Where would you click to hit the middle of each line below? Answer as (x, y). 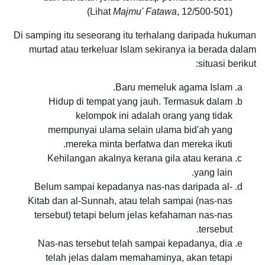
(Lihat (100, 11)
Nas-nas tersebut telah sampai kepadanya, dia (135, 243)
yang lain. (213, 172)
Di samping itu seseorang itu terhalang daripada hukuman (135, 35)
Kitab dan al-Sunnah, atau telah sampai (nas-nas (130, 201)
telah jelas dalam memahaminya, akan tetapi (139, 257)
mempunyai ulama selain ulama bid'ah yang (140, 130)
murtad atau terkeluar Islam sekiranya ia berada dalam (143, 49)
